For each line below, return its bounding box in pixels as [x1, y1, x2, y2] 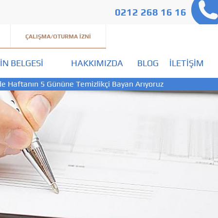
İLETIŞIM [169, 58, 204, 68]
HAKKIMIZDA [71, 58, 123, 68]
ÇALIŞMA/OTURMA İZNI [25, 33, 91, 40]
